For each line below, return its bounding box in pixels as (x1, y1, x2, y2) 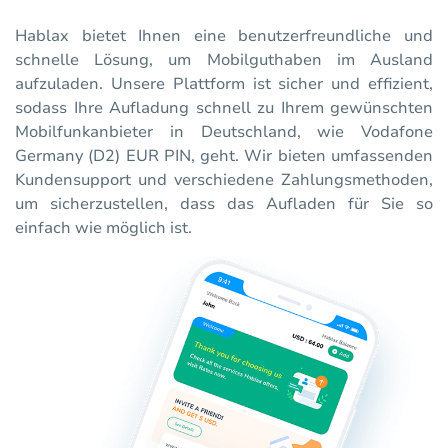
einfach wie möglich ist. (15, 217, 192, 240)
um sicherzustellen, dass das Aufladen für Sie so (15, 193, 433, 216)
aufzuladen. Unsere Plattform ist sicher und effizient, (15, 73, 433, 96)
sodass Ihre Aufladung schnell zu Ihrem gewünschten (15, 97, 433, 120)
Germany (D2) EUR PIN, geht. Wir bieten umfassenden (15, 145, 433, 168)
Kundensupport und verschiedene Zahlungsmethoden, (15, 169, 433, 192)
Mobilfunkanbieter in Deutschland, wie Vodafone (15, 121, 433, 144)
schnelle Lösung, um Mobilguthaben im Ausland (15, 49, 433, 72)
